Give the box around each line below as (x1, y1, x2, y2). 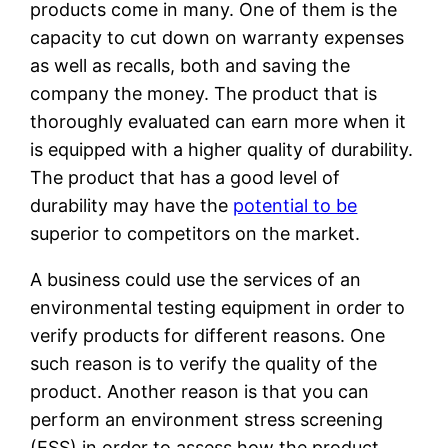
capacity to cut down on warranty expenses (30, 26, 405, 48)
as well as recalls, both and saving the (30, 54, 351, 76)
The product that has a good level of (30, 166, 341, 188)
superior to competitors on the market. (30, 222, 361, 244)
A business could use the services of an (30, 268, 362, 290)
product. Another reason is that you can (30, 380, 370, 402)
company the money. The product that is (30, 82, 378, 104)
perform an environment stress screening (30, 408, 384, 430)
